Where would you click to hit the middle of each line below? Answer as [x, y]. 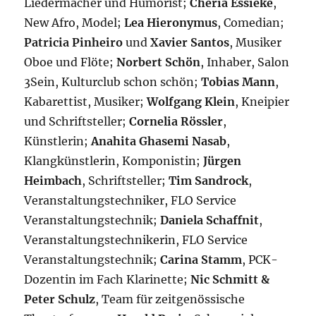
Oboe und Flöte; [71, 62]
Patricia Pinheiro [74, 43]
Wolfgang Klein [191, 102]
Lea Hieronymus [171, 23]
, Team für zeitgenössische [170, 299]
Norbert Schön [159, 62]
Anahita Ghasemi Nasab [159, 141]
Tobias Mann [238, 82]
